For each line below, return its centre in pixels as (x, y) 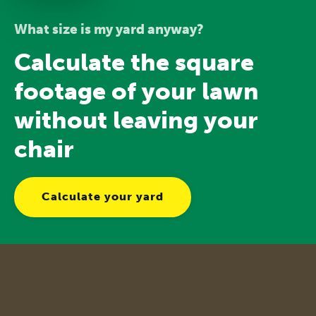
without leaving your (136, 120)
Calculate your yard (103, 197)
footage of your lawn (136, 91)
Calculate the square (134, 62)
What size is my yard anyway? (109, 29)
